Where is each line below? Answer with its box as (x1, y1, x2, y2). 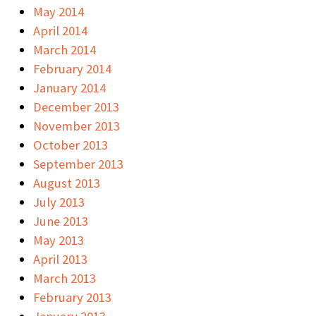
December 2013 (33, 98, 119, 115)
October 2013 (33, 136, 108, 153)
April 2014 (33, 22, 87, 39)
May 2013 (33, 231, 84, 248)
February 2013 (33, 288, 111, 305)
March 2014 (33, 41, 96, 58)
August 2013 (33, 174, 100, 191)
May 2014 (33, 3, 84, 20)
